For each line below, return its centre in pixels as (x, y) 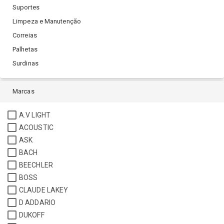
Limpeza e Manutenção (47, 21)
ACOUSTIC (36, 128)
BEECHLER (36, 165)
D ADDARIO (37, 203)
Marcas (23, 91)
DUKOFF (32, 215)
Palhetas (25, 49)
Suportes (26, 7)
